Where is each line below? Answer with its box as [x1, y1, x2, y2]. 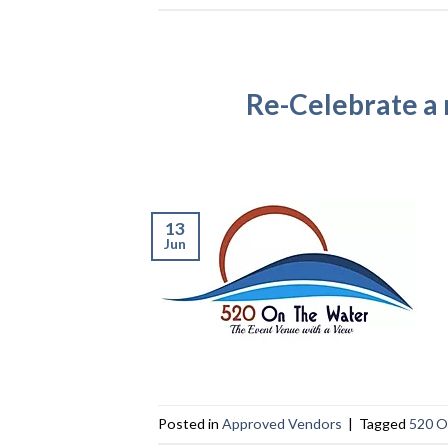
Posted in [157, 414, 222, 432]
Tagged [358, 414, 409, 432]
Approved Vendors [221, 414, 342, 432]
